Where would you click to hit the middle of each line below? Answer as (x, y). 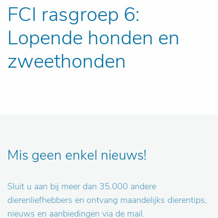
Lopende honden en (93, 38)
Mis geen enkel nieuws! (77, 155)
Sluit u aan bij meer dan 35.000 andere (82, 186)
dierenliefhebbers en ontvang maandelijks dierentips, (107, 200)
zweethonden (67, 61)
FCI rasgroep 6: (73, 14)
